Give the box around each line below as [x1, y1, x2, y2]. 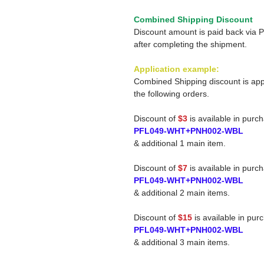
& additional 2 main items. [134, 188, 230, 197]
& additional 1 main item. [134, 138, 226, 148]
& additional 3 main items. [134, 237, 230, 247]
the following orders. [134, 89, 209, 98]
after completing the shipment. [134, 39, 247, 49]
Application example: [134, 64, 219, 74]
